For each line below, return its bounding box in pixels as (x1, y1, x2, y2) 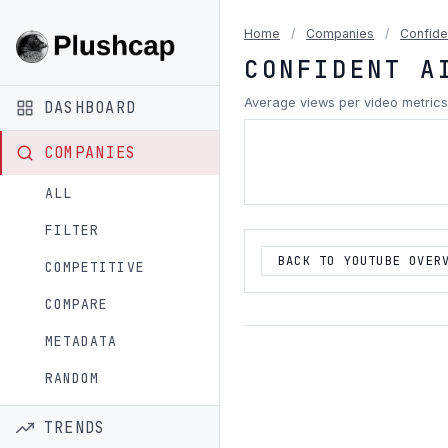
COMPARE (45, 295, 109, 313)
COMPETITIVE (45, 258, 145, 276)
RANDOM (45, 369, 100, 387)
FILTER (45, 221, 100, 239)
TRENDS (44, 416, 106, 438)
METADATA (45, 332, 118, 350)
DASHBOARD (44, 96, 136, 118)
